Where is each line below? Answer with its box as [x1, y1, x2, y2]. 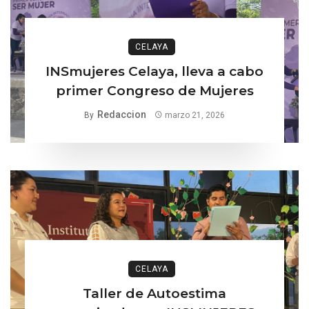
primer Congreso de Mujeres [55, 82, 254, 99]
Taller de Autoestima [83, 285, 226, 301]
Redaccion [97, 108, 146, 120]
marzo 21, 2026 [165, 110, 226, 120]
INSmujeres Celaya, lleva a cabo [46, 63, 263, 79]
